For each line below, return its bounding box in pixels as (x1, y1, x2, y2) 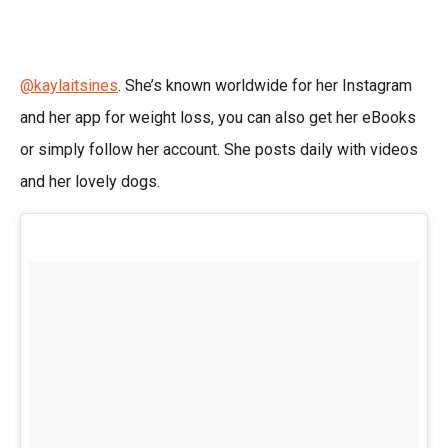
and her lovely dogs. (20, 172, 160, 192)
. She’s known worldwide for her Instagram (118, 76, 412, 96)
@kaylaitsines (20, 76, 118, 96)
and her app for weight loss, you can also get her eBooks (20, 108, 416, 128)
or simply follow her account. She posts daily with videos (20, 140, 418, 160)
